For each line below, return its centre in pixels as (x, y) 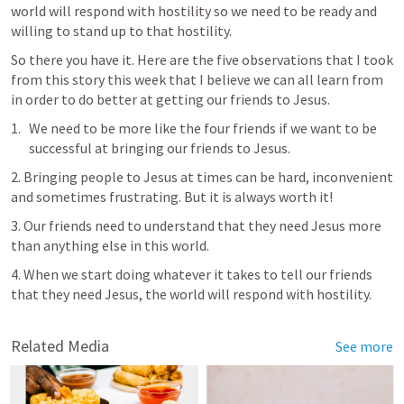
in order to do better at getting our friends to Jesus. (170, 99)
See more (364, 346)
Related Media (60, 346)
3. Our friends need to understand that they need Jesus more (196, 225)
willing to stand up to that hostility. (123, 31)
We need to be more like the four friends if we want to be (203, 128)
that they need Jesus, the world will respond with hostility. (191, 294)
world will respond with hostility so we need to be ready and (194, 11)
